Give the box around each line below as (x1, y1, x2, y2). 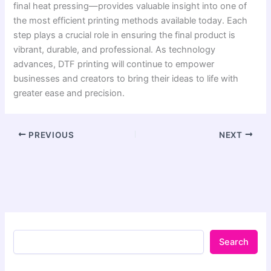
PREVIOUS (26, 129, 74, 140)
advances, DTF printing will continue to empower (13, 59, 215, 70)
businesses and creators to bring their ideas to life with (13, 73, 239, 85)
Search (218, 237, 249, 248)
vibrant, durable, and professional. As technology (13, 44, 216, 56)
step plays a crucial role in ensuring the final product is (13, 30, 236, 41)
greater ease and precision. (13, 88, 125, 99)
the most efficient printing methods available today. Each (13, 15, 248, 27)
